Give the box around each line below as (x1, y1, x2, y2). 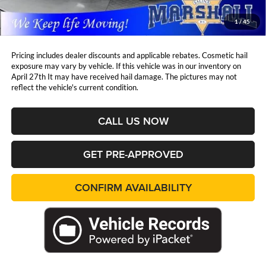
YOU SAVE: (11, 25, 49, 35)
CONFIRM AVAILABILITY (74, 179, 192, 195)
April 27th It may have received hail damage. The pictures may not (11, 71, 237, 81)
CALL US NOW (97, 113, 169, 128)
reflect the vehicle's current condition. (11, 82, 138, 92)
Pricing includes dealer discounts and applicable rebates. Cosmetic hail (11, 50, 248, 60)
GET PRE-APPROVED (83, 146, 183, 161)
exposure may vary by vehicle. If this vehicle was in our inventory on (11, 61, 241, 71)
